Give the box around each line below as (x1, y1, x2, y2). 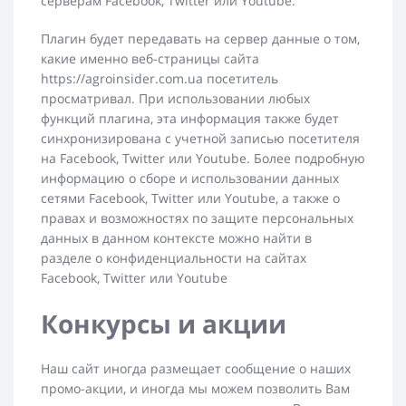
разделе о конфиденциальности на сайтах (41, 249, 306, 267)
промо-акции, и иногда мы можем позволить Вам (41, 380, 350, 398)
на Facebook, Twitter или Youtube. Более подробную (41, 150, 365, 168)
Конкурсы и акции (41, 306, 286, 342)
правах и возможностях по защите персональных (41, 209, 353, 227)
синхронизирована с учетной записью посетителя (41, 130, 360, 148)
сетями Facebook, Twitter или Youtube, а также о (41, 189, 340, 208)
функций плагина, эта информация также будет (41, 110, 339, 128)
